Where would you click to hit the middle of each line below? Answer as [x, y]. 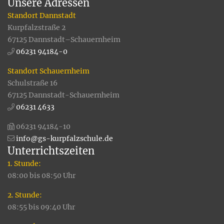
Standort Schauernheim [48, 71]
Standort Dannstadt [42, 16]
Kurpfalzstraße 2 [36, 28]
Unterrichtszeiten [51, 151]
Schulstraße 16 [32, 83]
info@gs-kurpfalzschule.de [64, 139]
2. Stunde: [25, 195]
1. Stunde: [24, 164]
